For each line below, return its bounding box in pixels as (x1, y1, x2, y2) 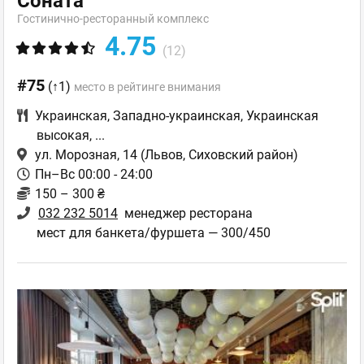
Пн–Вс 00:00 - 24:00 (35, 166, 153, 182)
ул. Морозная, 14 (35, 146, 137, 162)
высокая (37, 127, 89, 143)
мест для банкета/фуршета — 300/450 (37, 224, 271, 240)
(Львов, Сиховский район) (137, 146, 298, 162)
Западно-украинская (113, 107, 240, 123)
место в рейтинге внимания (74, 80, 221, 93)
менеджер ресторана (118, 205, 253, 221)
